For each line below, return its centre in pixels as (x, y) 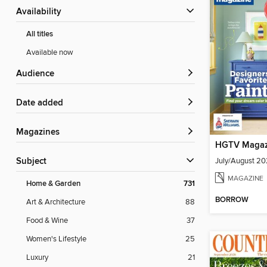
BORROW (232, 200)
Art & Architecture (56, 202)
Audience (38, 74)
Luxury (37, 258)
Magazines (42, 133)
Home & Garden (53, 184)
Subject (34, 162)
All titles (40, 35)
